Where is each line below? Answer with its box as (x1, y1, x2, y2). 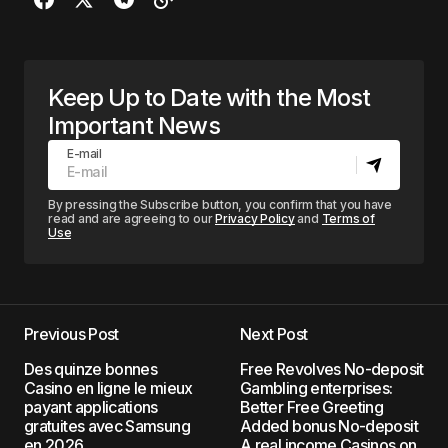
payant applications (24, 397, 158, 417)
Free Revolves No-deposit (240, 359, 424, 379)
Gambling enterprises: (240, 378, 393, 398)
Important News (48, 111, 220, 140)
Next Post (240, 324, 308, 344)
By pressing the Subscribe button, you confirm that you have (48, 197, 392, 212)
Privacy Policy (215, 211, 295, 226)
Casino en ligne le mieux (24, 378, 193, 398)
